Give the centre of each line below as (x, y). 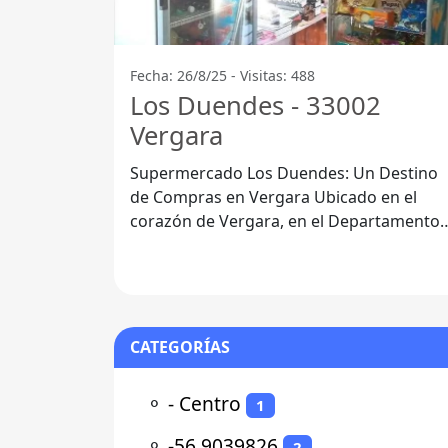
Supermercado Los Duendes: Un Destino (284, 173)
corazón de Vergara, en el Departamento (285, 221)
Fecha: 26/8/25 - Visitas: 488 (222, 76)
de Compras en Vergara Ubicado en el (222, 197)
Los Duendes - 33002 (255, 106)
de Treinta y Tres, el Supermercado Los (276, 245)
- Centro (204, 404)
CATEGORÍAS (180, 347)
